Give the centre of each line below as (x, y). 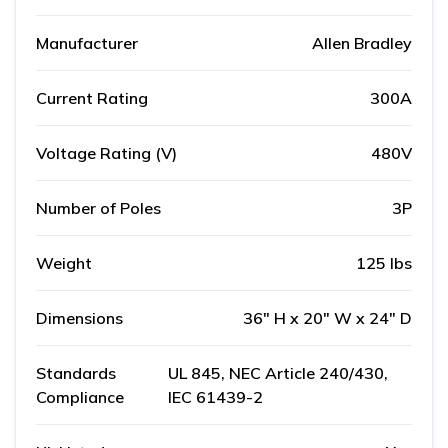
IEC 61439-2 (215, 397)
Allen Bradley (362, 43)
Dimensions (79, 318)
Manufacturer (87, 43)
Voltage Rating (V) (106, 153)
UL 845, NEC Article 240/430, (277, 373)
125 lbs (384, 263)
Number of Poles (98, 208)
